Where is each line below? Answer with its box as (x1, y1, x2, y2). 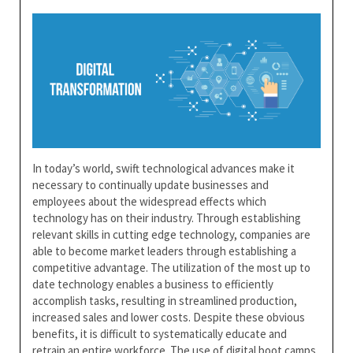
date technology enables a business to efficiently (32, 276, 273, 292)
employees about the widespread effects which (32, 193, 266, 209)
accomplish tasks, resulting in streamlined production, (32, 292, 297, 308)
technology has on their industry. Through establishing (32, 210, 301, 225)
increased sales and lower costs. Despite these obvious (32, 309, 305, 325)
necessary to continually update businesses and (32, 176, 269, 192)
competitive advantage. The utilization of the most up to (32, 259, 310, 275)
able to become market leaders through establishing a (32, 243, 296, 258)
